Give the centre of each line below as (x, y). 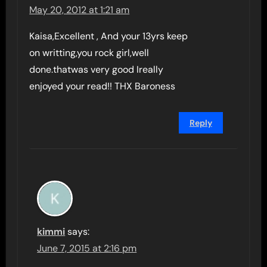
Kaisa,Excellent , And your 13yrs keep (109, 36)
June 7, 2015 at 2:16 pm (87, 248)
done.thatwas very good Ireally (97, 69)
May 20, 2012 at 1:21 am (80, 10)
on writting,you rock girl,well (89, 53)
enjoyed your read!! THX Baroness (103, 86)
